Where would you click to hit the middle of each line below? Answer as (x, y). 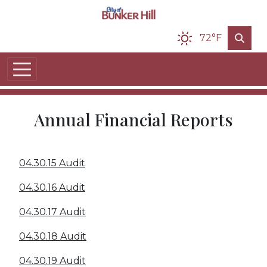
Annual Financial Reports (133, 119)
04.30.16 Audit (52, 187)
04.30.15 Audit (52, 163)
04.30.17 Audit (52, 212)
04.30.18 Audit (53, 236)
